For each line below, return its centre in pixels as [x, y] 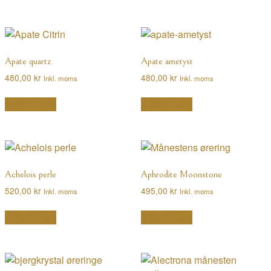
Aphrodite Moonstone [181, 174]
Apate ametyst [167, 61]
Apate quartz [28, 61]
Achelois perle [31, 174]
